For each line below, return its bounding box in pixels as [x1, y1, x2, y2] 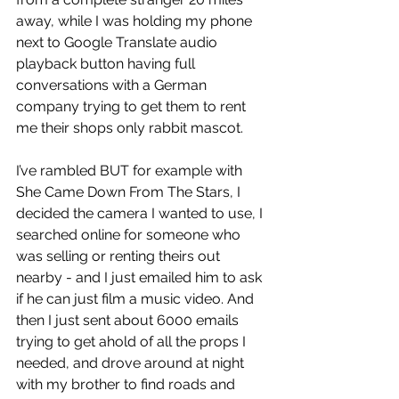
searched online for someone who [16, 225, 244, 243]
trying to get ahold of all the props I [16, 332, 249, 350]
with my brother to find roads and [16, 375, 239, 393]
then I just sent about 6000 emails [16, 311, 242, 329]
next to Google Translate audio [16, 33, 221, 51]
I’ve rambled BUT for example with [16, 161, 246, 179]
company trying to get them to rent [16, 97, 249, 115]
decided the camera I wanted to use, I [16, 204, 266, 222]
